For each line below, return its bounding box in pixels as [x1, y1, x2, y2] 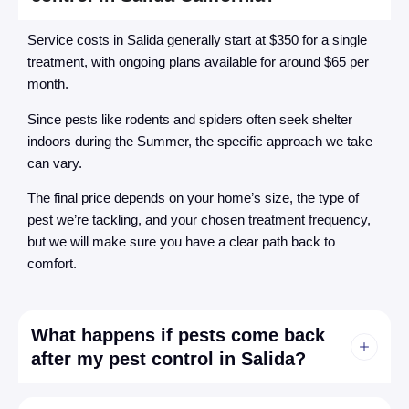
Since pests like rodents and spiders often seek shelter [27, 110, 352, 127]
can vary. [27, 154, 82, 171]
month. [27, 76, 68, 92]
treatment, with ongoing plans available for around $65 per [27, 54, 369, 70]
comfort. [27, 255, 77, 271]
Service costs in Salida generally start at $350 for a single [27, 32, 367, 48]
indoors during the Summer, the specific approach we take [27, 132, 372, 149]
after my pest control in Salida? [31, 349, 306, 370]
